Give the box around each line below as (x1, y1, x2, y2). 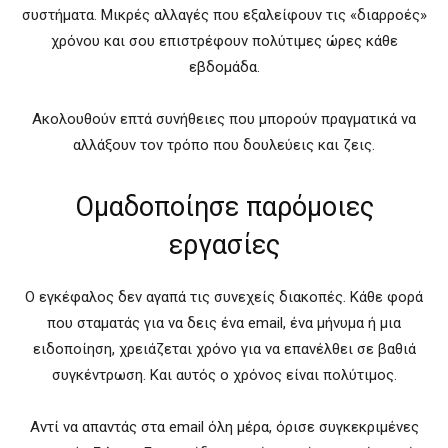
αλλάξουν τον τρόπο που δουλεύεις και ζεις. (73, 135, 375, 154)
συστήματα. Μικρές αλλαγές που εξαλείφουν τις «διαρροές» (21, 5, 427, 24)
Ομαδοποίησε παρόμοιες (74, 190, 374, 223)
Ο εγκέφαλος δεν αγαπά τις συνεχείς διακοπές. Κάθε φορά (25, 287, 423, 306)
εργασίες (168, 228, 280, 261)
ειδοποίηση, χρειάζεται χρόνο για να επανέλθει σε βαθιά (32, 339, 416, 358)
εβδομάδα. (188, 57, 260, 76)
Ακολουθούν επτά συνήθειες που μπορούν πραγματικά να (32, 109, 416, 128)
